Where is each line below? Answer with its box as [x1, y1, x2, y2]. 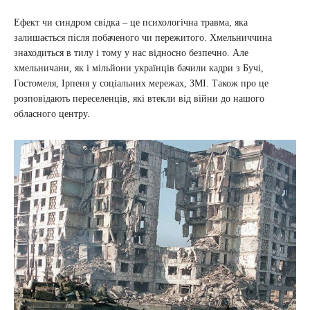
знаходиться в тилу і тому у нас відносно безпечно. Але [14, 48, 248, 59]
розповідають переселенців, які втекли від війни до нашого [14, 93, 264, 104]
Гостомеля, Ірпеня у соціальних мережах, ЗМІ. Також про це [14, 78, 268, 89]
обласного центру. [14, 109, 95, 120]
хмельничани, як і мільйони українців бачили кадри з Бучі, [14, 63, 264, 74]
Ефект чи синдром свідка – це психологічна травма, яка [14, 17, 248, 28]
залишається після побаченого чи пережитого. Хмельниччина [14, 33, 272, 44]
